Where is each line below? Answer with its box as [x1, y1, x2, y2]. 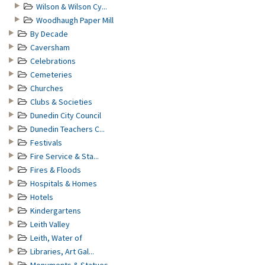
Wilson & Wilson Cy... [36, 1, 107, 12]
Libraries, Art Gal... [30, 246, 94, 257]
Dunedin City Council [30, 110, 101, 121]
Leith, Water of [30, 232, 82, 243]
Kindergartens [30, 205, 81, 216]
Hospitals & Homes [30, 178, 97, 189]
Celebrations [30, 56, 76, 66]
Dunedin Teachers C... [30, 124, 105, 134]
